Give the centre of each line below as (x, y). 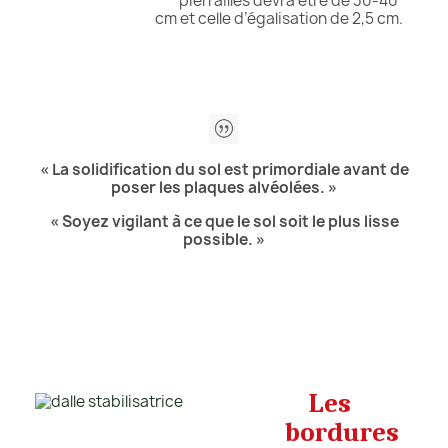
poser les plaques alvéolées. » (224, 187)
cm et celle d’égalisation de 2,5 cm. (279, 19)
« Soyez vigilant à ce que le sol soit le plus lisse (224, 221)
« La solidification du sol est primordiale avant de (224, 169)
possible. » (224, 239)
